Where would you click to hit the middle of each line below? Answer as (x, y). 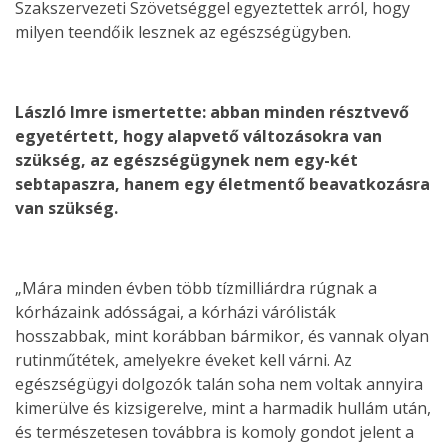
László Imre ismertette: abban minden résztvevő (212, 112)
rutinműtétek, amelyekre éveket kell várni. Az (183, 360)
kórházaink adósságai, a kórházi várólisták (175, 312)
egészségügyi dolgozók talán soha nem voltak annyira (219, 384)
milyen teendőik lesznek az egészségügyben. (185, 32)
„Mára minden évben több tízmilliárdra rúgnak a (196, 288)
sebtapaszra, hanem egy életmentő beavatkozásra (222, 184)
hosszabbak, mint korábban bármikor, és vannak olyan (222, 336)
